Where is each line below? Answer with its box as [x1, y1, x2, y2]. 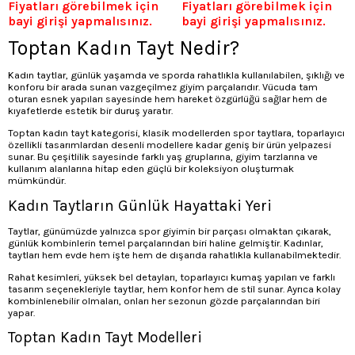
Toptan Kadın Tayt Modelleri [8, 328, 202, 347]
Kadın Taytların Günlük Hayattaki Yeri [8, 197, 272, 216]
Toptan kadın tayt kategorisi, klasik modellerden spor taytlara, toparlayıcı [8, 127, 345, 139]
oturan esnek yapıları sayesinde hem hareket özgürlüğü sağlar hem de [8, 93, 327, 105]
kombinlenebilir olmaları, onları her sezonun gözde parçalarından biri [8, 294, 320, 307]
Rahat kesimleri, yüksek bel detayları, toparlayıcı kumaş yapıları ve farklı [8, 270, 335, 283]
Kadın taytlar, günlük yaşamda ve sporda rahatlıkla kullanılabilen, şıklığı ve [8, 69, 345, 82]
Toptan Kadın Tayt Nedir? [8, 36, 239, 59]
